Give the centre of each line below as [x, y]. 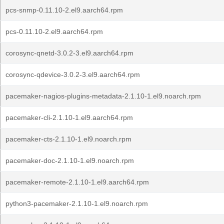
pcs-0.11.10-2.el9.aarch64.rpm [54, 31]
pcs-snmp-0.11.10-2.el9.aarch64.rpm [64, 10]
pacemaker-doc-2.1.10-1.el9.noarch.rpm [70, 160]
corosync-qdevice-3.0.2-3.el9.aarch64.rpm [73, 74]
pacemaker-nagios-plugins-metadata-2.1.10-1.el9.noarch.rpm [103, 96]
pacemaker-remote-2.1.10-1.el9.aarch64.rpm [77, 182]
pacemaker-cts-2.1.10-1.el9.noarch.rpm [68, 139]
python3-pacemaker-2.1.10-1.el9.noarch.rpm [77, 203]
